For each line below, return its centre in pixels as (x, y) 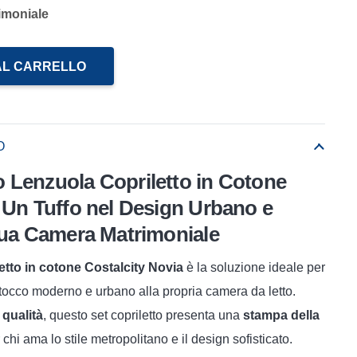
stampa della (281, 315)
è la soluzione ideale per (254, 267)
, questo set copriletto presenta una (143, 315)
